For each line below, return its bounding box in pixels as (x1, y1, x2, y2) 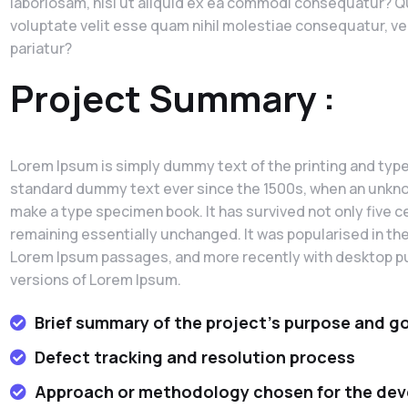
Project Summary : (9, 72, 335, 123)
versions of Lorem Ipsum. (9, 269, 181, 290)
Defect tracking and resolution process (35, 345, 356, 368)
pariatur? (9, 37, 72, 58)
